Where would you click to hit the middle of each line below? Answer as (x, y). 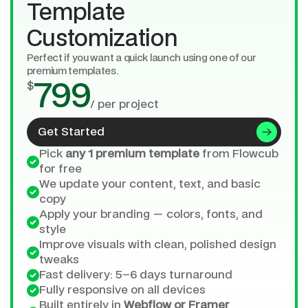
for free (60, 169)
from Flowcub (239, 154)
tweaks (59, 260)
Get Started (71, 132)
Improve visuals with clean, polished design (157, 245)
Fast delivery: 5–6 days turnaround (135, 275)
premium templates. (72, 71)
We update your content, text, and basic (150, 184)
